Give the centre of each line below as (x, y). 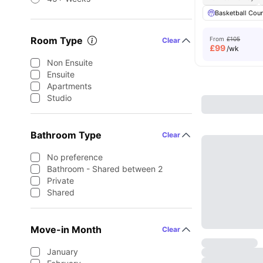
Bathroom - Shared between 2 (105, 169)
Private (60, 181)
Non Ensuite (70, 63)
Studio (59, 98)
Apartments (69, 86)
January (63, 252)
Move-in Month (66, 230)
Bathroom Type (66, 135)
